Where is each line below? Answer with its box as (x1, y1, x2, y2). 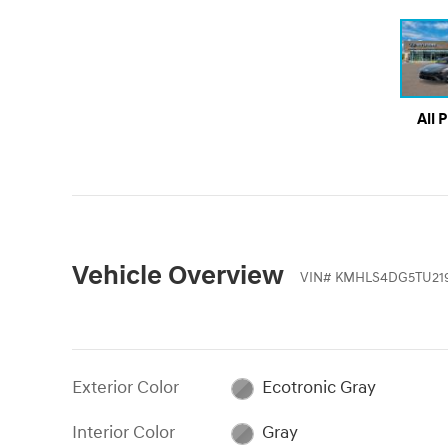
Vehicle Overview (72, 259, 284, 294)
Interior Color (72, 421, 175, 445)
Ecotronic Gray (261, 376, 376, 400)
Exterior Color (72, 376, 179, 400)
